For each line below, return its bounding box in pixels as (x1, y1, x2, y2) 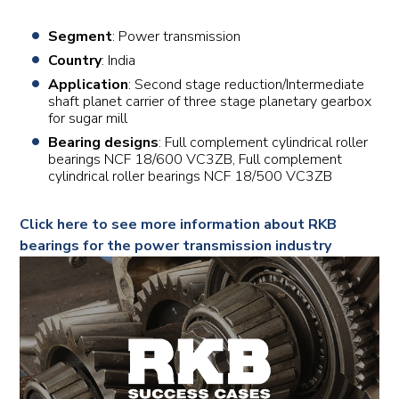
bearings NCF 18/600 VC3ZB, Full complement (48, 150, 343, 169)
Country (48, 51, 102, 70)
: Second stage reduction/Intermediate (128, 75, 365, 94)
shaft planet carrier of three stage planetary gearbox (48, 92, 372, 111)
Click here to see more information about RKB (20, 215, 338, 234)
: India (102, 51, 136, 70)
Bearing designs (48, 133, 159, 152)
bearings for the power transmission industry (20, 236, 332, 256)
